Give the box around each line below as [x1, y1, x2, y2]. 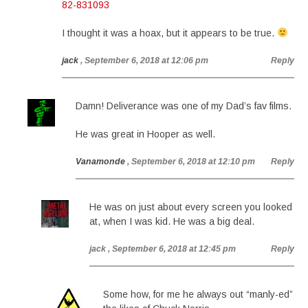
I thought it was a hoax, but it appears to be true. [62, 27, 277, 38]
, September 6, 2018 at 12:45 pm [108, 244, 236, 254]
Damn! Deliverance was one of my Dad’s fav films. [76, 100, 291, 111]
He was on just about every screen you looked [89, 201, 292, 212]
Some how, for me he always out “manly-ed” [103, 289, 293, 300]
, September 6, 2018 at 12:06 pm [80, 56, 208, 65]
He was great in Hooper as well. [76, 129, 215, 140]
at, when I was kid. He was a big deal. [89, 216, 254, 227]
